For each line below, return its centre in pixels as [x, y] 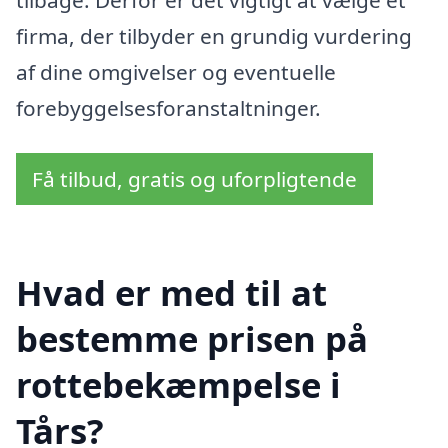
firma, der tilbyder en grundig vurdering [214, 35]
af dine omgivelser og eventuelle [176, 71]
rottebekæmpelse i [178, 385]
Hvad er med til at [171, 293]
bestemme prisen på [192, 339]
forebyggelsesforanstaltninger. [168, 107]
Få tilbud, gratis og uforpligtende [194, 179]
